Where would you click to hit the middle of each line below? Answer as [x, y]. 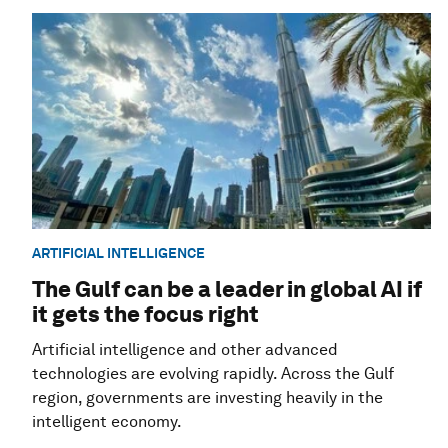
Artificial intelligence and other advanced [185, 350]
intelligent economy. [107, 422]
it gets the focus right [145, 314]
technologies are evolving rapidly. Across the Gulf [213, 374]
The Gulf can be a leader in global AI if [227, 289]
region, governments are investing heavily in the [207, 398]
